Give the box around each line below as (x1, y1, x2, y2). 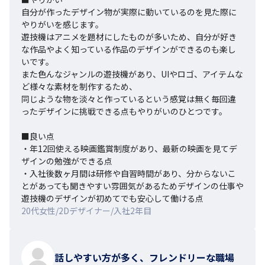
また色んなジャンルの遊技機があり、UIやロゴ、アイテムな (21, 67, 243, 80)
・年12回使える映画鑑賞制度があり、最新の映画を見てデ (21, 142, 237, 154)
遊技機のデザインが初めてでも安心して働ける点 (21, 192, 203, 204)
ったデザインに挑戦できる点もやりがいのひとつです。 (21, 105, 227, 117)
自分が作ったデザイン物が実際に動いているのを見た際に (21, 5, 237, 18)
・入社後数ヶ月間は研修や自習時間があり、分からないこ (21, 167, 236, 179)
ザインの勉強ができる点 (21, 154, 112, 167)
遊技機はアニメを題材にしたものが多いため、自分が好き (21, 30, 237, 43)
